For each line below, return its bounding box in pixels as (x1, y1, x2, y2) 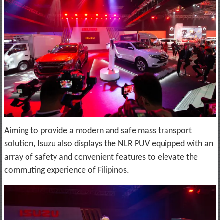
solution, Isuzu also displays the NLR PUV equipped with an (4, 139, 213, 149)
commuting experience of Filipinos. (4, 165, 131, 175)
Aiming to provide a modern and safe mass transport (4, 126, 192, 136)
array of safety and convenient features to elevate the (4, 152, 198, 162)
